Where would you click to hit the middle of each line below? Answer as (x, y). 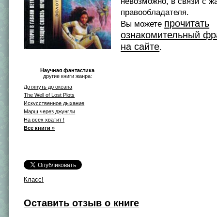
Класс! (34, 179)
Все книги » (39, 128)
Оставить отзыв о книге (82, 203)
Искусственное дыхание (54, 103)
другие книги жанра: (67, 76)
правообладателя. (155, 12)
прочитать (187, 23)
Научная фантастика (68, 70)
